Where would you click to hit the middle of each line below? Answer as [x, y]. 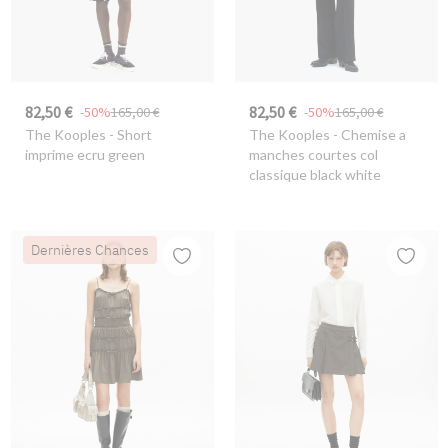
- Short [128, 135]
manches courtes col [313, 155]
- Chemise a [367, 135]
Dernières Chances [89, 249]
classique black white [314, 175]
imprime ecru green [84, 155]
